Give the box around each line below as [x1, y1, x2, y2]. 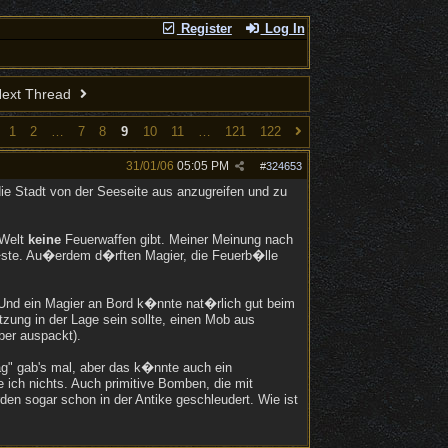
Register [176, 21, 232, 36]
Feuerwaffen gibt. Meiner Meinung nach [60, 232, 293, 247]
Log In [260, 21, 305, 36]
